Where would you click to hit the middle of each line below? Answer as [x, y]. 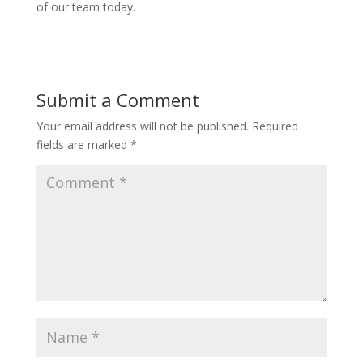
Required [275, 126]
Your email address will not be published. [142, 126]
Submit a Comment [117, 99]
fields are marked [83, 144]
